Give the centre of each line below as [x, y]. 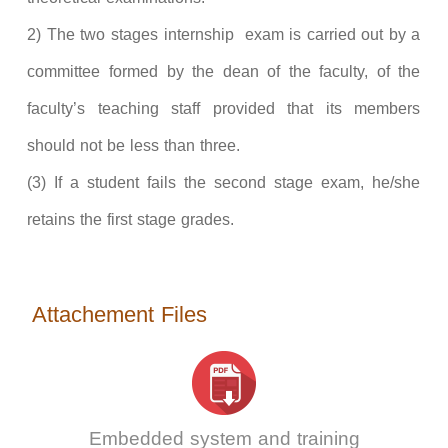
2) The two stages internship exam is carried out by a [224, 34]
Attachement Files [120, 314]
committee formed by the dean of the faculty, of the [224, 71]
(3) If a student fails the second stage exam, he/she [224, 182]
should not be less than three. [134, 145]
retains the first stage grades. [131, 219]
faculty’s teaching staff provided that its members [224, 108]
